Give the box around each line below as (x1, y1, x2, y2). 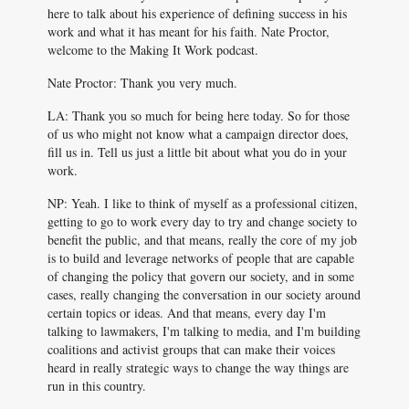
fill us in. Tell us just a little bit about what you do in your (47, 143, 347, 161)
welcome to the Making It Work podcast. (47, 41, 258, 58)
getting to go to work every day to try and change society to (47, 213, 357, 230)
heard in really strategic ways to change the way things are (47, 359, 349, 376)
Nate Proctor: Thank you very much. (47, 74, 237, 91)
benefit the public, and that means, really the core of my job (47, 231, 357, 248)
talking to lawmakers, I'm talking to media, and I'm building (47, 322, 361, 340)
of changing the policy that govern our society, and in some (47, 267, 354, 285)
